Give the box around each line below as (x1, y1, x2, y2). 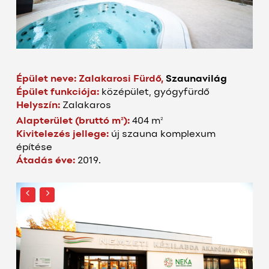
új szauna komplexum (111, 130, 216, 140)
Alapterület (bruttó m (16, 116, 121, 127)
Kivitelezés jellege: (16, 130, 112, 140)
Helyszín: (16, 100, 63, 110)
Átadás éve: (16, 156, 78, 166)
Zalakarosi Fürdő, (76, 74, 166, 84)
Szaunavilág (166, 74, 228, 84)
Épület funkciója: (16, 87, 102, 97)
